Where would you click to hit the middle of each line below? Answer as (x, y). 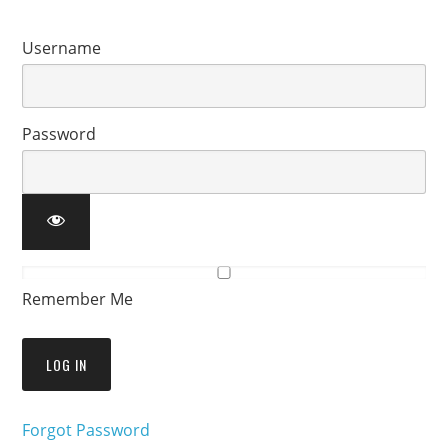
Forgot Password (86, 430)
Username (62, 48)
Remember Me (78, 299)
